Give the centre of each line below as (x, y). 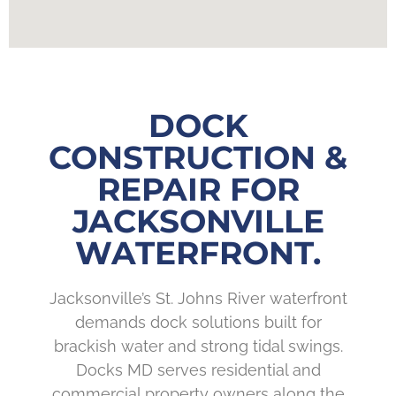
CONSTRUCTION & (198, 158)
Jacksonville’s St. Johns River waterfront (198, 299)
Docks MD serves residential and (198, 370)
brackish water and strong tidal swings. (198, 346)
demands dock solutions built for (198, 323)
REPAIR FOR (198, 190)
